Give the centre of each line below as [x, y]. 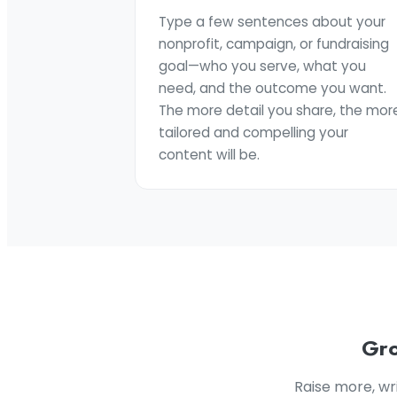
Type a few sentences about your [272, 22]
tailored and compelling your [253, 132]
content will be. [209, 155]
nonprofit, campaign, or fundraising [274, 44]
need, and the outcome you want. [272, 88]
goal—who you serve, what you [262, 66]
